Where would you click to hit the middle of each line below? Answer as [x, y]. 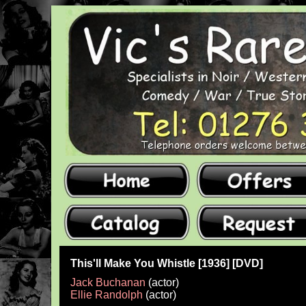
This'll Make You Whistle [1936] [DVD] [167, 263]
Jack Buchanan [108, 283]
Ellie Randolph [107, 295]
